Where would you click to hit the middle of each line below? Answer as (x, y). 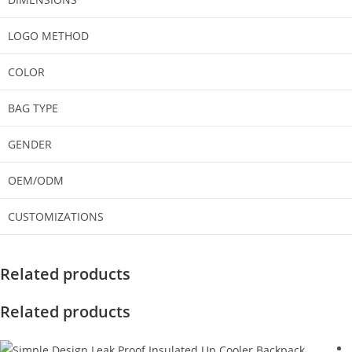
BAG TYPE (33, 108)
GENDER (30, 144)
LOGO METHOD (48, 35)
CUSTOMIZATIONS (56, 216)
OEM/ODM (36, 180)
